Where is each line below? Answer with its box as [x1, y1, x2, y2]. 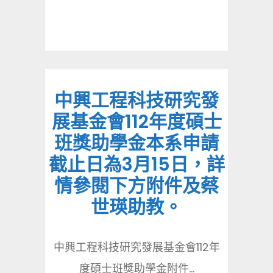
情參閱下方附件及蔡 [54, 173, 219, 199]
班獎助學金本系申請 [54, 130, 219, 156]
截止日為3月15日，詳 [48, 152, 225, 177]
